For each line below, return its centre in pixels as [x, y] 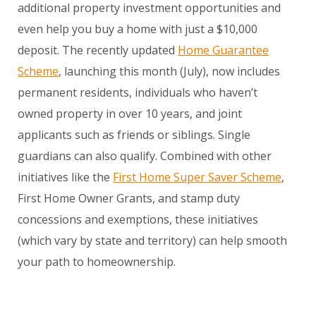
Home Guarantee [223, 50]
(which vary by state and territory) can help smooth [152, 241]
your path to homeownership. [97, 262]
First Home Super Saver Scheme [197, 177]
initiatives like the [65, 177]
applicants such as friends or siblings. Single [134, 135]
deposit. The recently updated [98, 50]
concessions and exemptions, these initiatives [138, 220]
